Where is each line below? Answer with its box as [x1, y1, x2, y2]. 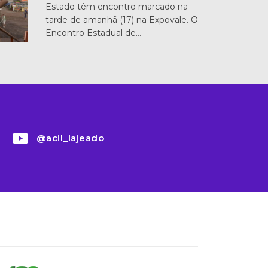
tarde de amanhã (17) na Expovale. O [45, 14, 198, 25]
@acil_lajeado [36, 132, 105, 144]
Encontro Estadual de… [45, 27, 141, 38]
